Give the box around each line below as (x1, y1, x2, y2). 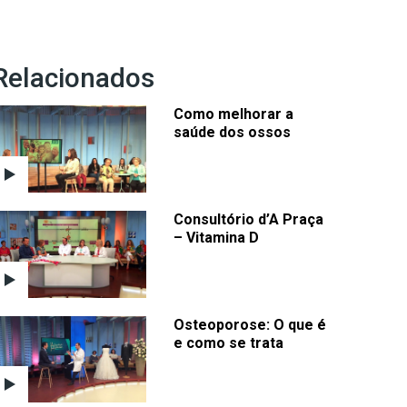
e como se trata (174, 333, 283, 352)
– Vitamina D (174, 229, 259, 247)
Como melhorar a (174, 105, 293, 124)
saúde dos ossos (174, 124, 291, 142)
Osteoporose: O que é (174, 315, 326, 333)
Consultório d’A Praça (174, 211, 323, 229)
